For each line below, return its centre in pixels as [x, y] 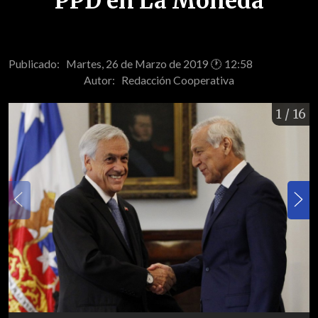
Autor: [103, 80]
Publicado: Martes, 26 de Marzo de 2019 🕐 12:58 [131, 64]
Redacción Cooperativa [178, 80]
